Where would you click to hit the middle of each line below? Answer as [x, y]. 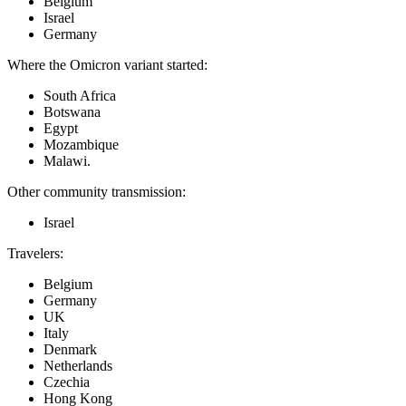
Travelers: [35, 254]
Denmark [70, 350]
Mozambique [81, 145]
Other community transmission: [97, 192]
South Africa [80, 96]
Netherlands [78, 366]
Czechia [67, 382]
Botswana [72, 112]
